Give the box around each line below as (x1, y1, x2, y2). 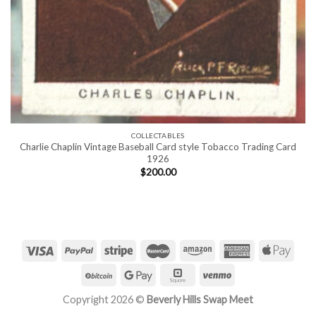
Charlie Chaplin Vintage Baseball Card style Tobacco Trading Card (20, 141, 296, 153)
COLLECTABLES (131, 130, 185, 140)
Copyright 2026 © (63, 293, 147, 306)
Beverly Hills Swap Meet (147, 293, 253, 306)
